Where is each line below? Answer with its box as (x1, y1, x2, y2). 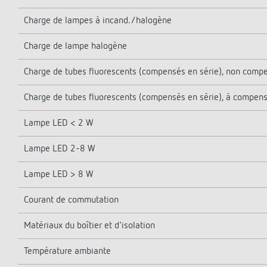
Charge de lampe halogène (24, 42, 127, 51)
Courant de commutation (24, 195, 119, 205)
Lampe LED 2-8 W (24, 144, 95, 154)
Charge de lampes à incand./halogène (24, 16, 172, 26)
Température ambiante (24, 247, 111, 256)
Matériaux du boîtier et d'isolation (24, 221, 155, 231)
